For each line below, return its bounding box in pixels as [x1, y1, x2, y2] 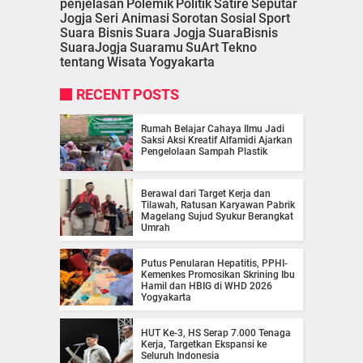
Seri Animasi [95, 10, 169, 26]
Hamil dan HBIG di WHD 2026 [141, 280, 272, 292]
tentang [60, 53, 105, 70]
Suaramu [130, 39, 183, 55]
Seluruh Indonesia [141, 349, 220, 361]
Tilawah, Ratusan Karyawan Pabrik [141, 199, 295, 211]
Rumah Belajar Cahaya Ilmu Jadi [141, 122, 284, 135]
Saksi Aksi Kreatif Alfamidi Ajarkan [141, 134, 293, 146]
